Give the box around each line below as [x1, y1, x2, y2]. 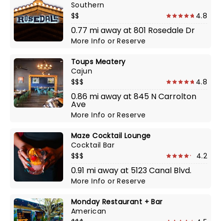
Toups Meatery [71, 57, 126, 67]
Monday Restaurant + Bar [71, 197, 163, 207]
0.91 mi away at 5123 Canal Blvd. [71, 165, 191, 176]
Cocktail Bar [71, 140, 115, 150]
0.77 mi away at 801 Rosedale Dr [71, 25, 195, 36]
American [71, 206, 107, 216]
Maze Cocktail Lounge [71, 131, 151, 141]
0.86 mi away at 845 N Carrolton [71, 91, 196, 102]
